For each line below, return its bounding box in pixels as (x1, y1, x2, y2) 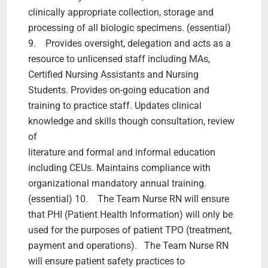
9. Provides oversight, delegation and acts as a (28, 37, 231, 49)
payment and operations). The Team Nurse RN (28, 239, 229, 251)
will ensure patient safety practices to (28, 255, 185, 267)
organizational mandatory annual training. (28, 177, 206, 189)
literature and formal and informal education (28, 146, 215, 158)
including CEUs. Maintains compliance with (28, 162, 211, 173)
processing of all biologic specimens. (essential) (28, 22, 233, 33)
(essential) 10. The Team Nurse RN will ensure (28, 193, 229, 205)
